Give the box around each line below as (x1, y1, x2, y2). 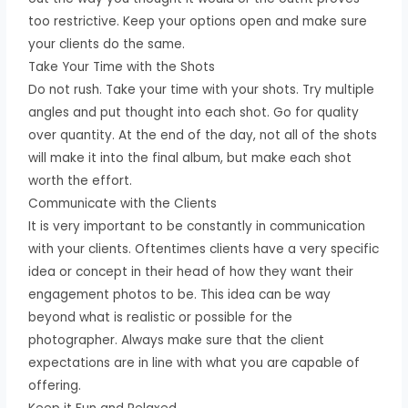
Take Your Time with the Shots (28, 57, 216, 76)
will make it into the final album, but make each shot (28, 148, 352, 167)
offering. (28, 376, 82, 394)
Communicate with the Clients (28, 194, 218, 212)
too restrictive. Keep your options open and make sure (28, 12, 368, 30)
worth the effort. (28, 171, 133, 189)
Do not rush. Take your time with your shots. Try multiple (28, 80, 375, 98)
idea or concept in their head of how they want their (28, 262, 354, 280)
